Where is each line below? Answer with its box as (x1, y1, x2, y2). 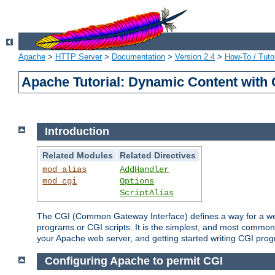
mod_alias (42, 164, 87, 174)
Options (120, 176, 155, 186)
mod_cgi (42, 176, 77, 186)
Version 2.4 (175, 52, 215, 62)
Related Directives (120, 150, 196, 160)
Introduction (44, 125, 109, 138)
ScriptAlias (120, 187, 174, 198)
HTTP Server (55, 52, 102, 62)
